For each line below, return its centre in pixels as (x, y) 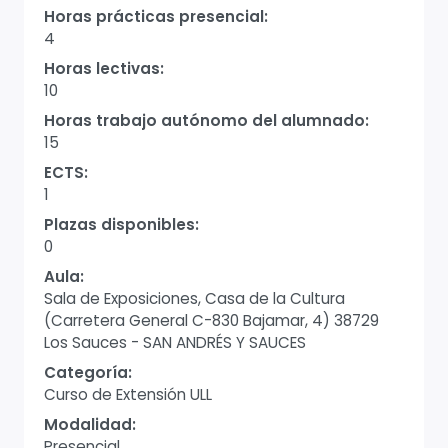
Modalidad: (90, 424)
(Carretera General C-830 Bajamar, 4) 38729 (211, 320)
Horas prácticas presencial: (156, 16)
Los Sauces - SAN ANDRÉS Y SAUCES (175, 342)
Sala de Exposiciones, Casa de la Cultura (194, 298)
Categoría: (88, 372)
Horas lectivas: (104, 68)
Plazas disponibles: (121, 224)
